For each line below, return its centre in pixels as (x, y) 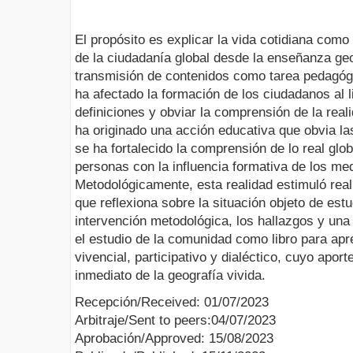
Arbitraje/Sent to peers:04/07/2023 (175, 321)
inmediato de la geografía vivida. (170, 276)
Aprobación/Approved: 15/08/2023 (174, 339)
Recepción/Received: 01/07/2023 (172, 303)
